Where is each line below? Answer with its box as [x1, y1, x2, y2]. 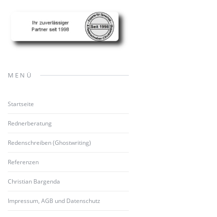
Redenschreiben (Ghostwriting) [8, 138, 91, 147]
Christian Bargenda [8, 177, 60, 186]
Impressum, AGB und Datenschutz [8, 196, 100, 205]
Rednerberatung [8, 119, 52, 127]
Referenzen [8, 157, 39, 166]
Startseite [8, 99, 34, 108]
